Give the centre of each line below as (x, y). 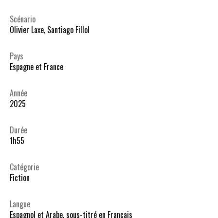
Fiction (20, 177)
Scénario (23, 19)
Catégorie (24, 167)
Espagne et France (36, 66)
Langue (20, 204)
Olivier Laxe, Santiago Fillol (50, 29)
